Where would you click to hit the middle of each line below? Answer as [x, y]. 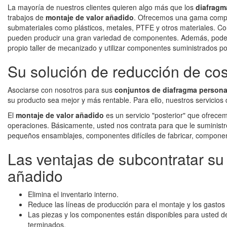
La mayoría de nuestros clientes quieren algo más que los [102, 7]
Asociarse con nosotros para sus [61, 90]
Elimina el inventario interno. [73, 194]
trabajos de [27, 17]
